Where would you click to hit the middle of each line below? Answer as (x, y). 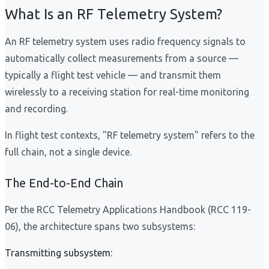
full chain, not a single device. (68, 152)
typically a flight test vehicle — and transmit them (113, 75)
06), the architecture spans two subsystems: (100, 227)
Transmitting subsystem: (59, 253)
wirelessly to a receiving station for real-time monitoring (127, 92)
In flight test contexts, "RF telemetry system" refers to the (130, 135)
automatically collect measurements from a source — (122, 59)
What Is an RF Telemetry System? (113, 14)
